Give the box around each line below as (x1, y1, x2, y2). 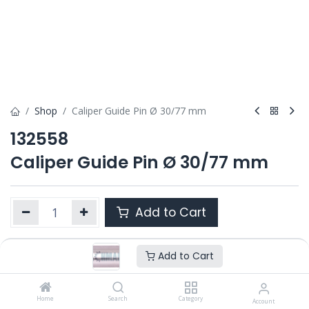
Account (252, 297, 275, 305)
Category (179, 295, 203, 302)
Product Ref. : (10, 256, 77, 270)
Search (108, 295, 128, 302)
